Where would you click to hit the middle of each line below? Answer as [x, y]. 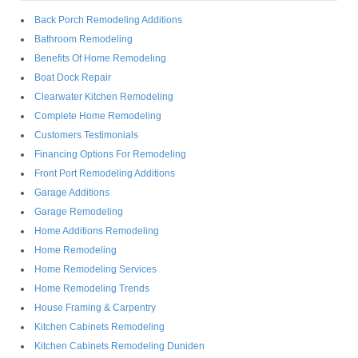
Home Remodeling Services [95, 269]
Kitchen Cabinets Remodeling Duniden [119, 346]
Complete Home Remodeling [97, 115]
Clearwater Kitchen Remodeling [103, 96]
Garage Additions [72, 192]
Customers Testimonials [86, 135]
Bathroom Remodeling [83, 39]
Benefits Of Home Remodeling [100, 58]
